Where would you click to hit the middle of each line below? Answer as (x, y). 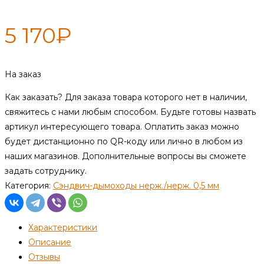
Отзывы (44, 257)
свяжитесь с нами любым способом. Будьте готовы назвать (130, 112)
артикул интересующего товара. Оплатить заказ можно (122, 126)
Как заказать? (34, 97)
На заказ (23, 74)
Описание (50, 242)
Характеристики (63, 227)
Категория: (29, 185)
